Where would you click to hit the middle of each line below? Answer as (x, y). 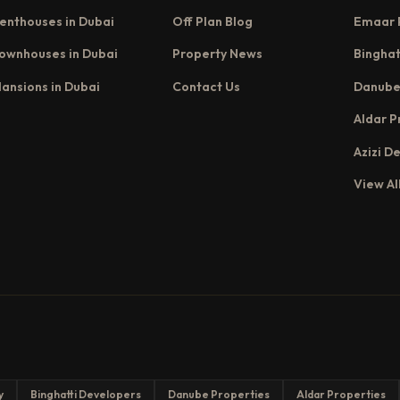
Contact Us (207, 86)
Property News (218, 54)
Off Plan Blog (213, 21)
